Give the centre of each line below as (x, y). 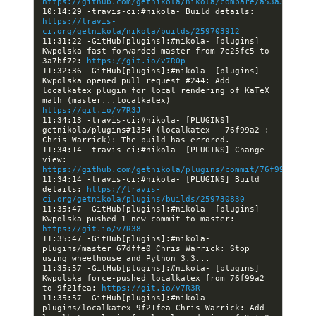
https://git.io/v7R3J (92, 110)
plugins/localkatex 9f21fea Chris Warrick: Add (153, 308)
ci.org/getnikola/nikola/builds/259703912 (141, 31)
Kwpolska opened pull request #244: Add (136, 80)
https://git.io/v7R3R (151, 288)
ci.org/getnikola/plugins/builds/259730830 (144, 199)
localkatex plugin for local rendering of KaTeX (156, 90)
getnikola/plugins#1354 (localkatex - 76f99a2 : (156, 130)
